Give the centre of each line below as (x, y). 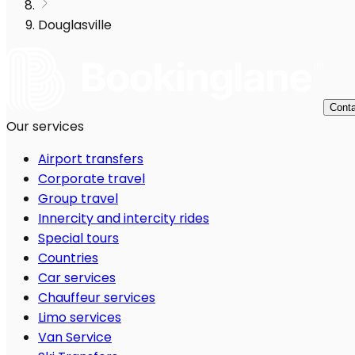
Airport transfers (91, 159)
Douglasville (75, 25)
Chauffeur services (97, 298)
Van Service (75, 338)
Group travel (78, 199)
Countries (68, 258)
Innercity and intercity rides (124, 219)
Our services (45, 127)
